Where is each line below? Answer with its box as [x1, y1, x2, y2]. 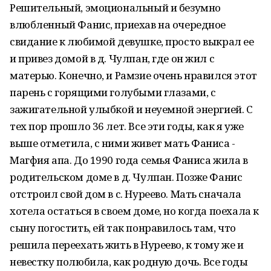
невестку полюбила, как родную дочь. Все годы [10, 255, 248, 269]
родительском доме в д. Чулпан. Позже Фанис [10, 170, 243, 184]
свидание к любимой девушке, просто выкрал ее [10, 34, 254, 48]
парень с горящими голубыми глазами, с [10, 85, 216, 99]
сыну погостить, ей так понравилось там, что [10, 221, 236, 235]
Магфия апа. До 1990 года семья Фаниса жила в [10, 153, 248, 167]
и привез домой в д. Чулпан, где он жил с [10, 51, 215, 65]
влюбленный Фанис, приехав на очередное [10, 18, 226, 31]
